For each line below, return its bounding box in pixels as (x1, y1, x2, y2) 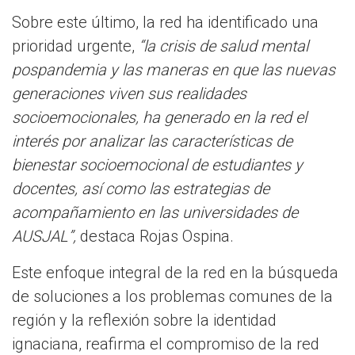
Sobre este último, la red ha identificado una (12, 12, 319, 32)
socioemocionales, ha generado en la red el (12, 107, 307, 127)
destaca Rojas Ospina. (76, 226, 238, 246)
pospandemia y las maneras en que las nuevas (12, 59, 335, 79)
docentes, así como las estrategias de (12, 178, 269, 198)
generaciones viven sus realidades (12, 83, 246, 103)
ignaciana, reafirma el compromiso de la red (12, 334, 319, 353)
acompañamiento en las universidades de (12, 202, 298, 222)
